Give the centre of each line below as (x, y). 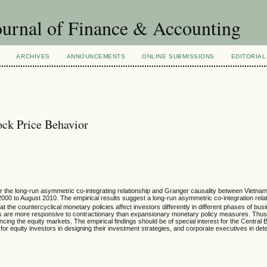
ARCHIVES (33, 56)
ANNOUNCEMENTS (96, 56)
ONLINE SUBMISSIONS (178, 56)
